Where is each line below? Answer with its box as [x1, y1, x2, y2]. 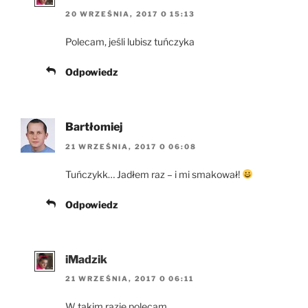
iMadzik [65, 252, 107, 266]
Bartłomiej [65, 120, 122, 134]
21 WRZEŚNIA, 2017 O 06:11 [65, 274, 194, 283]
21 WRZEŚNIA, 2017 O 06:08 [65, 142, 197, 151]
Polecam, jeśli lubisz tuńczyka [65, 36, 195, 48]
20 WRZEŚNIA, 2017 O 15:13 [65, 10, 195, 19]
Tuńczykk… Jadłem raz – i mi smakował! [65, 168, 242, 180]
